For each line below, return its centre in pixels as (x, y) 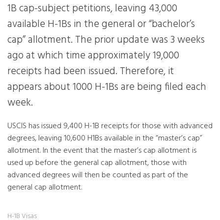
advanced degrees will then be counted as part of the (98, 175)
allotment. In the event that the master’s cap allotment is (102, 151)
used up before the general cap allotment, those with (97, 163)
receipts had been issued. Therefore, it (91, 71)
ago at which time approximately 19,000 (93, 56)
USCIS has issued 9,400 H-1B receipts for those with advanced (110, 126)
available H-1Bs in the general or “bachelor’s (101, 24)
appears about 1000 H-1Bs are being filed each (107, 87)
